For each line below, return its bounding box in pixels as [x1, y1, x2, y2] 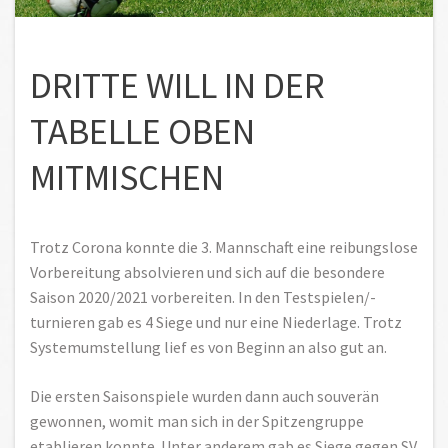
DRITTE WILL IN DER [30, 63, 325, 109]
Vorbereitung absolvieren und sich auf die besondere [30, 261, 385, 282]
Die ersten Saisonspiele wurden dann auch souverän [30, 385, 379, 406]
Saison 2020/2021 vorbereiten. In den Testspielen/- [30, 286, 376, 307]
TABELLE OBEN [30, 109, 255, 155]
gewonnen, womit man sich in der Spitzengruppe [30, 410, 364, 431]
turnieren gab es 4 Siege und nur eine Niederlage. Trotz [30, 311, 402, 332]
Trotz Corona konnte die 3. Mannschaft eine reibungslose [30, 236, 418, 257]
